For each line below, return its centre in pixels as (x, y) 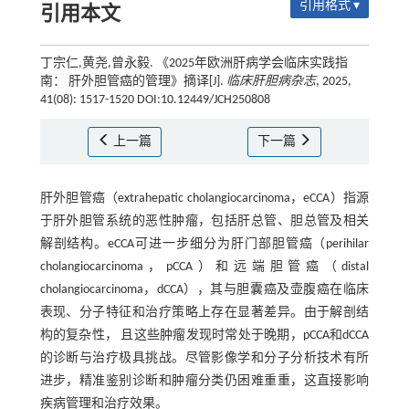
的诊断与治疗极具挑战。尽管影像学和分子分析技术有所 (204, 358)
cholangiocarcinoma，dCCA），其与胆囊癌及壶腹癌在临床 (204, 289)
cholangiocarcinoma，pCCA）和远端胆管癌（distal (204, 267)
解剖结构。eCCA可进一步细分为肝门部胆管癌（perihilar (204, 244)
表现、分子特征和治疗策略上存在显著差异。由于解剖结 (204, 312)
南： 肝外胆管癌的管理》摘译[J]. (133, 81)
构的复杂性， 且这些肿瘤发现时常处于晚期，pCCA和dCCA (204, 335)
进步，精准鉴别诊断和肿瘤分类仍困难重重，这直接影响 (204, 381)
